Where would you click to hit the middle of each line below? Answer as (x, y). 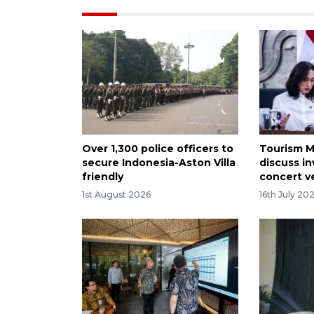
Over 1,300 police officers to (158, 148)
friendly (103, 176)
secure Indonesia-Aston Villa (159, 162)
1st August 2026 (116, 195)
